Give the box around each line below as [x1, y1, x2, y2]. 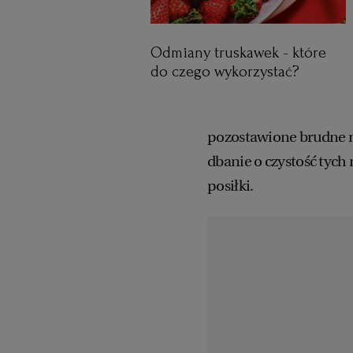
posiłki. [207, 176, 254, 195]
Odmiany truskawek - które [150, 44, 326, 62]
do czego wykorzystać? [150, 63, 299, 81]
